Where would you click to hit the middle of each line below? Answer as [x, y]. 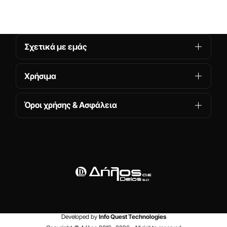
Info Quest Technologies [132, 217]
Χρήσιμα [40, 76]
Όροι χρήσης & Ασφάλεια [70, 105]
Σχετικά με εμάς [55, 46]
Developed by [80, 217]
